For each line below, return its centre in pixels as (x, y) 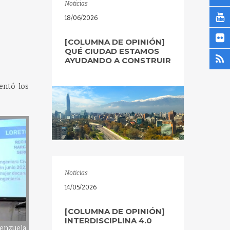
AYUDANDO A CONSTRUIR (118, 60)
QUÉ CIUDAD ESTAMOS (112, 51)
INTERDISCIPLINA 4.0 (108, 221)
